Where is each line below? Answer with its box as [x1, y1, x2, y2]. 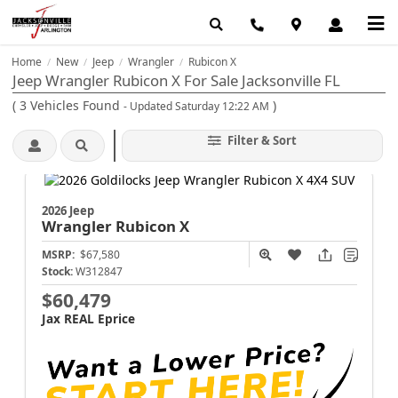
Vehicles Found [27, 97, 123, 115]
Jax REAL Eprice [41, 309, 135, 327]
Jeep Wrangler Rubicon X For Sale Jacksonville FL [12, 69, 340, 91]
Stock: [41, 263, 73, 279]
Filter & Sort [224, 132, 297, 149]
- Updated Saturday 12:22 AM [123, 99, 269, 115]
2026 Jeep [41, 202, 94, 219]
